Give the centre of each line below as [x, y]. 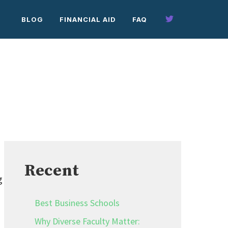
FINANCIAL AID [88, 19]
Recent [52, 171]
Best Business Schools [77, 203]
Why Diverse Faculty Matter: [87, 221]
